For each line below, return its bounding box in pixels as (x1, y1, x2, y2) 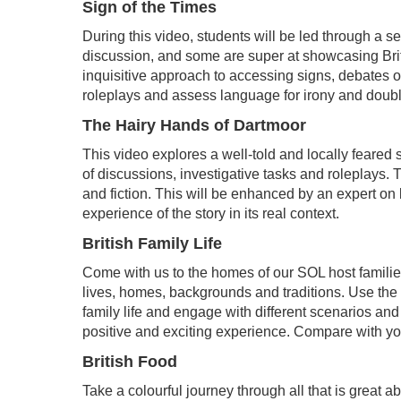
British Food (82, 353, 177, 371)
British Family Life (82, 235, 222, 253)
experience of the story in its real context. (82, 206, 339, 222)
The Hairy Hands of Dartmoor (82, 116, 306, 135)
